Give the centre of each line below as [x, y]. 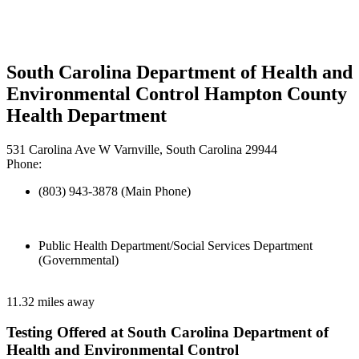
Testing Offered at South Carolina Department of [167, 333]
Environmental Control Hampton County [177, 93]
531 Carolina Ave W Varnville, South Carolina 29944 [142, 149]
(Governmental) [79, 260]
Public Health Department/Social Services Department [175, 245]
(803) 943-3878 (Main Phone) [115, 191]
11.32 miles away [50, 301]
